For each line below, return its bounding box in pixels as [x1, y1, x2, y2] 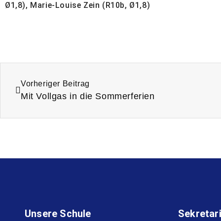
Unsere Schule [25, 208, 91, 220]
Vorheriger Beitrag [21, 79, 90, 88]
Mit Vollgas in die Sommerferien [21, 91, 155, 102]
